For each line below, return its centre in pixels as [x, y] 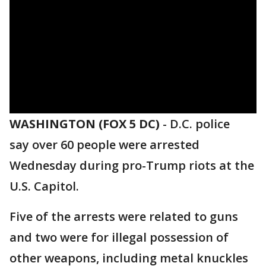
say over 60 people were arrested [104, 145]
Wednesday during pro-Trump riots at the [132, 165]
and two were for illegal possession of [119, 237]
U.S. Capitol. [44, 186]
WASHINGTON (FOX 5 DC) [85, 124]
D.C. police [200, 124]
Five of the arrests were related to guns [124, 216]
